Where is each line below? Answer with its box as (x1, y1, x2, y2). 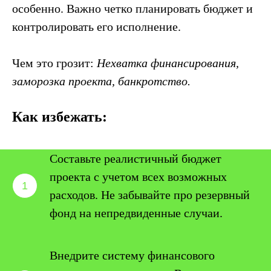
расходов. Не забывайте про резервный (50, 188, 250, 201)
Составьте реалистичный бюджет (50, 152, 221, 165)
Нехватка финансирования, (97, 56, 239, 70)
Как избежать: (12, 109, 107, 125)
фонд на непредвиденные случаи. (50, 206, 223, 220)
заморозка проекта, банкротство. (12, 74, 191, 88)
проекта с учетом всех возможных (50, 170, 227, 183)
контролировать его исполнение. (12, 20, 181, 33)
